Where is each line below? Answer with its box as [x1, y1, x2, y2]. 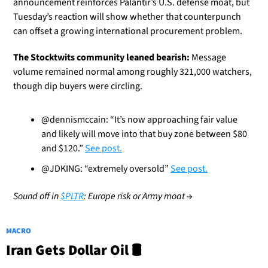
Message [190, 51, 226, 65]
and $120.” [41, 142, 85, 156]
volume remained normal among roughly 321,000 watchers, [13, 65, 252, 79]
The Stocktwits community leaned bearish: [13, 51, 190, 65]
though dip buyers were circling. [13, 80, 142, 93]
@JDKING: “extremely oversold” [41, 162, 170, 176]
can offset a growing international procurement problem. [13, 25, 242, 38]
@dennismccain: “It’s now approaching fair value [41, 113, 237, 127]
